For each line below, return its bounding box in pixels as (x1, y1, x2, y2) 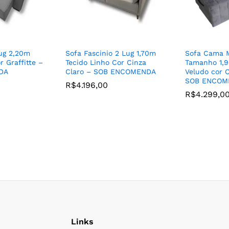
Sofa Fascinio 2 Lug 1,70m (65, 49, 156, 58)
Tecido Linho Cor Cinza (65, 58, 146, 67)
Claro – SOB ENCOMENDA (65, 67, 156, 76)
